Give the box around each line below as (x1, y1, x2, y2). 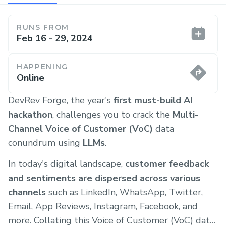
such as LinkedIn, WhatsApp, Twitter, (46, 186, 203, 198)
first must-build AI (114, 94, 193, 106)
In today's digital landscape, (8, 157, 125, 170)
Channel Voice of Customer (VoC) (8, 123, 153, 135)
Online (17, 72, 44, 84)
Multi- (173, 108, 198, 121)
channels (8, 186, 46, 198)
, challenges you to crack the (52, 108, 173, 121)
